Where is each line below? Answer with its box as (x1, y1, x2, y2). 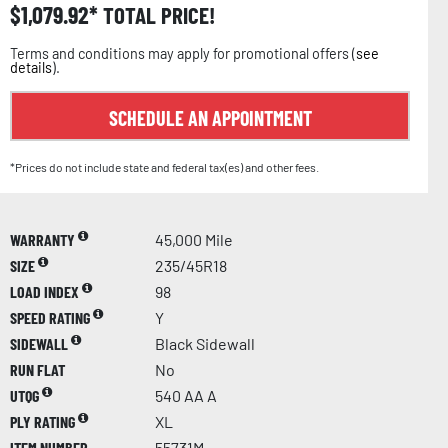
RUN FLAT (10, 359, 65, 379)
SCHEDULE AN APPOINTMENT (108, 105, 312, 130)
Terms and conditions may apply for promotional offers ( (10, 44, 356, 62)
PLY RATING (10, 411, 78, 431)
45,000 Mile (155, 229, 233, 249)
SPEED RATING (10, 307, 93, 327)
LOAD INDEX (10, 281, 82, 301)
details (10, 58, 52, 76)
